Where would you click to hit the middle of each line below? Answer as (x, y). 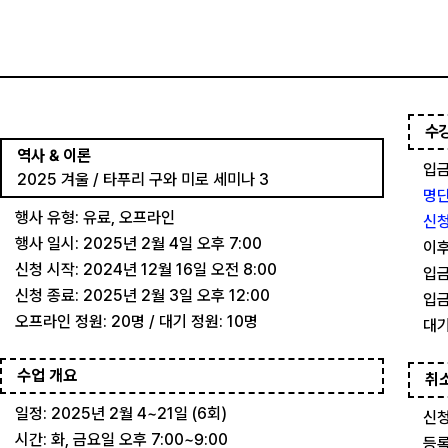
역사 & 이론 (54, 155)
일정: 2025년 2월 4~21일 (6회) (121, 413)
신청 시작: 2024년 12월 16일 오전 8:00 (146, 269)
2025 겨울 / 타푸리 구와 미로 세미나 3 (143, 179)
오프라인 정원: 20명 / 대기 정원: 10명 (136, 321)
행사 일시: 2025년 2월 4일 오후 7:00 (138, 243)
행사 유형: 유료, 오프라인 (95, 217)
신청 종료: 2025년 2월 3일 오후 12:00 (142, 295)
